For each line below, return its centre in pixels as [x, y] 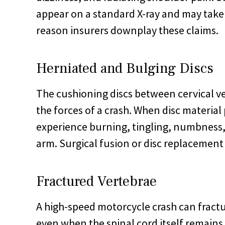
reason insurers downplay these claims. [127, 30]
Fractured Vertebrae [96, 181]
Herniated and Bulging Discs [125, 68]
